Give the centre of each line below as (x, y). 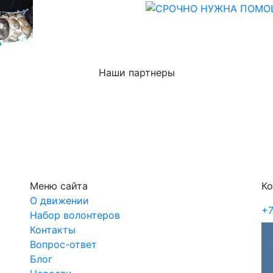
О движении (59, 200)
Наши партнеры (136, 73)
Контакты (53, 230)
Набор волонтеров (75, 215)
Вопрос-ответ (63, 244)
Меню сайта (59, 186)
